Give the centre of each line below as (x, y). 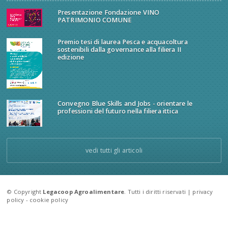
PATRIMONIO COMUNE (95, 20)
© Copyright (25, 191)
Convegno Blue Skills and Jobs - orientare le (125, 104)
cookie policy (49, 199)
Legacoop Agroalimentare (84, 191)
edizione (71, 58)
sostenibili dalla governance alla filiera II (119, 50)
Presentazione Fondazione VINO (108, 12)
